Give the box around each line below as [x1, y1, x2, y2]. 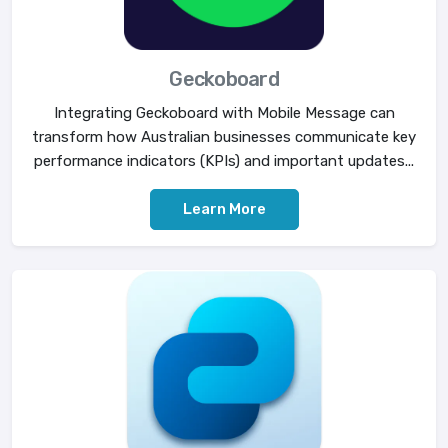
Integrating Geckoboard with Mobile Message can [53, 103, 395, 122]
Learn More [182, 199, 266, 218]
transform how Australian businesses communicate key [32, 127, 416, 146]
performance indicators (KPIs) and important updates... [34, 151, 414, 170]
